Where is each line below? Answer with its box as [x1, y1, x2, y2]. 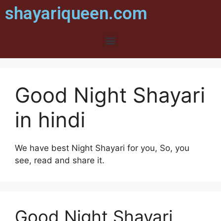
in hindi [15, 107, 85, 132]
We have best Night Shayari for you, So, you [15, 143, 189, 153]
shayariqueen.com [5, 3, 147, 24]
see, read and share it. [15, 155, 105, 165]
